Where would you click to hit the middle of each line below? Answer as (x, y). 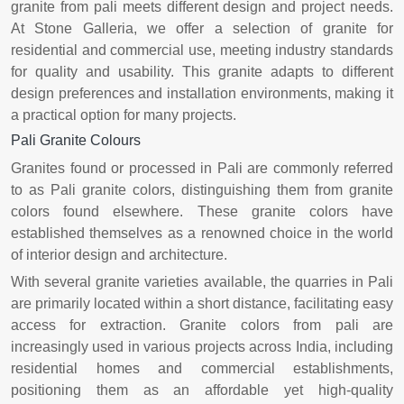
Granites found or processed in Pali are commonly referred (202, 168)
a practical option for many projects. (124, 115)
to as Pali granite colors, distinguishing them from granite (202, 189)
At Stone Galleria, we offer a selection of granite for (202, 28)
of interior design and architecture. (121, 254)
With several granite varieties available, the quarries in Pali (202, 281)
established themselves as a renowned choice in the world (202, 233)
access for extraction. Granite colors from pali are (202, 325)
